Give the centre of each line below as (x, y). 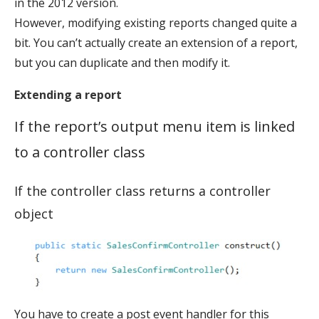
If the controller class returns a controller (142, 190)
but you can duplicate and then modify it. (122, 62)
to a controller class (80, 152)
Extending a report (68, 94)
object (34, 213)
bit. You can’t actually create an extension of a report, (156, 42)
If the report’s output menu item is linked (155, 126)
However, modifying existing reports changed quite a (156, 22)
